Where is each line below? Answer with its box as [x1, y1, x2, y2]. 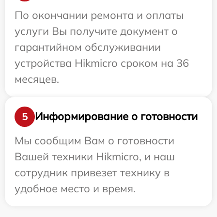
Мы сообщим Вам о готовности [15, 133, 174, 147]
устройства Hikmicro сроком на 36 [15, 56, 189, 70]
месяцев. [15, 72, 59, 86]
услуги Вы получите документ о [15, 24, 178, 38]
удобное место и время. [15, 181, 136, 195]
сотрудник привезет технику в [15, 165, 170, 179]
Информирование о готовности [35, 109, 198, 124]
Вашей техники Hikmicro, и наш [15, 149, 175, 163]
